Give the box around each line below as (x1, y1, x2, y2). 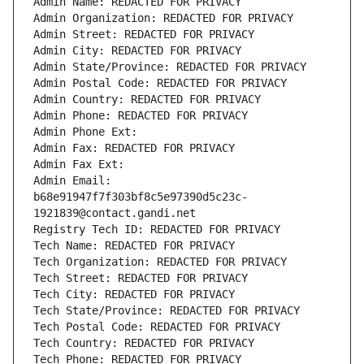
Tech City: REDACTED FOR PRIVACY (33, 288, 235, 301)
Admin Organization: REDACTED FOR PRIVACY (33, 11, 293, 25)
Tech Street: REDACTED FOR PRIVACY (33, 271, 248, 285)
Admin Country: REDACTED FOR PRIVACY (33, 93, 261, 106)
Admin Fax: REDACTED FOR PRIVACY (33, 141, 235, 155)
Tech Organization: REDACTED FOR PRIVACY (33, 255, 287, 269)
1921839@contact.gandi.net (33, 206, 196, 220)
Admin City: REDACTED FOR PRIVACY (33, 44, 241, 58)
